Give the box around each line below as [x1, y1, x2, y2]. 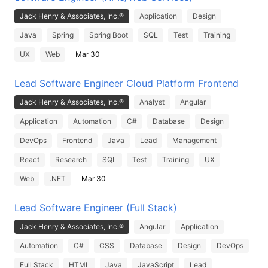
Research [55, 155, 87, 164]
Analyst [139, 98, 165, 106]
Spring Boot [89, 31, 128, 39]
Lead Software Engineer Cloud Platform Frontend [14, 77, 239, 89]
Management [172, 136, 217, 145]
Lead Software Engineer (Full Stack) [14, 202, 177, 214]
